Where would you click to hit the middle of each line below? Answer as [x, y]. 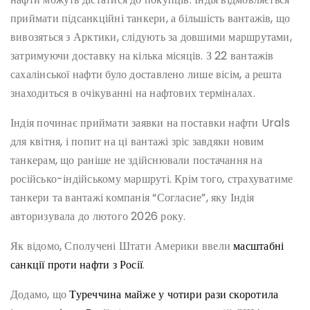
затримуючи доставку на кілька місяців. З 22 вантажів [142, 56]
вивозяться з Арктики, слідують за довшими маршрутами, [151, 37]
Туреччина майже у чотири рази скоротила [174, 295]
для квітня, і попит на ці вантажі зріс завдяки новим [137, 142]
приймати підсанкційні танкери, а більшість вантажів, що [151, 19]
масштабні [259, 246]
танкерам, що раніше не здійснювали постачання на [136, 161]
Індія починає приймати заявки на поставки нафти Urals [150, 123]
